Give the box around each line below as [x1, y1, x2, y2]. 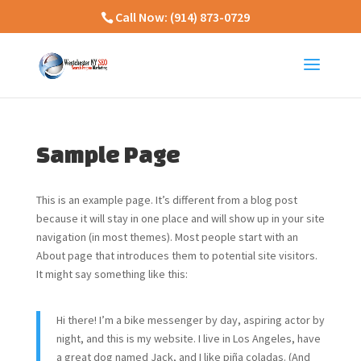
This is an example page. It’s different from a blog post [35, 193, 297, 207]
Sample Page [35, 142, 180, 167]
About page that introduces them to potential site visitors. [35, 248, 317, 263]
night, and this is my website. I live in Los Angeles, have [56, 331, 321, 346]
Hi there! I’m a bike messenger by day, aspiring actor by [56, 313, 325, 327]
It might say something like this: [35, 267, 188, 281]
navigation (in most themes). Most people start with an [35, 230, 298, 244]
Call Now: [114, 9, 170, 25]
